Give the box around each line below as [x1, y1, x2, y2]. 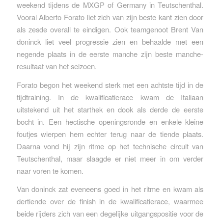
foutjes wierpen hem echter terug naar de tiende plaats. [16, 128, 204, 139]
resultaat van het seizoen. [16, 60, 97, 71]
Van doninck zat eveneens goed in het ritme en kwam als [16, 184, 204, 194]
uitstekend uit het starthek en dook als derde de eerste [16, 104, 204, 114]
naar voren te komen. [16, 165, 83, 176]
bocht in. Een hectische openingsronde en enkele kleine [16, 116, 204, 127]
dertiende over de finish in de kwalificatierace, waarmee [16, 196, 204, 207]
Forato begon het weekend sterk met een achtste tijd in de [16, 79, 204, 90]
